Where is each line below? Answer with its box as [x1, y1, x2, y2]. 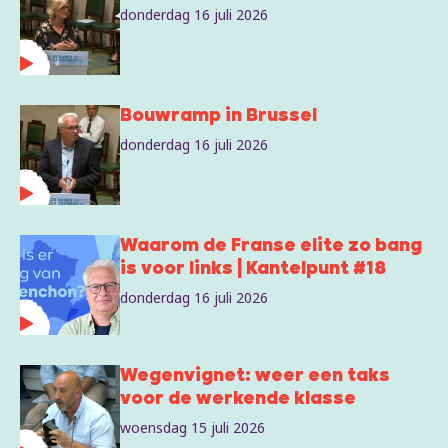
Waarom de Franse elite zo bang [120, 237, 422, 257]
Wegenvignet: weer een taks [120, 367, 390, 387]
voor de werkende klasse [120, 390, 356, 410]
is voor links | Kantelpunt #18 [120, 260, 386, 280]
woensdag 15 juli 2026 [120, 418, 265, 438]
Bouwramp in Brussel [120, 107, 317, 127]
